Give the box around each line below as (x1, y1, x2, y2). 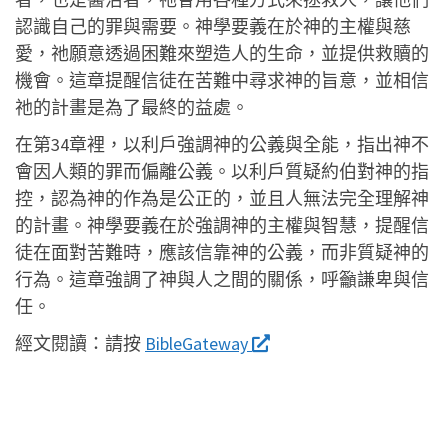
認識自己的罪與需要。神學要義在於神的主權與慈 (15, 14, 411, 38)
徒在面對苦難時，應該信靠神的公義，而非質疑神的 (15, 240, 429, 264)
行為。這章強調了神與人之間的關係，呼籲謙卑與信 (15, 267, 429, 291)
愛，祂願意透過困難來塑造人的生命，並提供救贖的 (15, 41, 429, 65)
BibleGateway (145, 331, 252, 355)
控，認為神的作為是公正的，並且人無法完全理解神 (15, 186, 429, 210)
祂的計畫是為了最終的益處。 (15, 95, 249, 119)
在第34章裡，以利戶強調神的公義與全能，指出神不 (15, 132, 429, 156)
